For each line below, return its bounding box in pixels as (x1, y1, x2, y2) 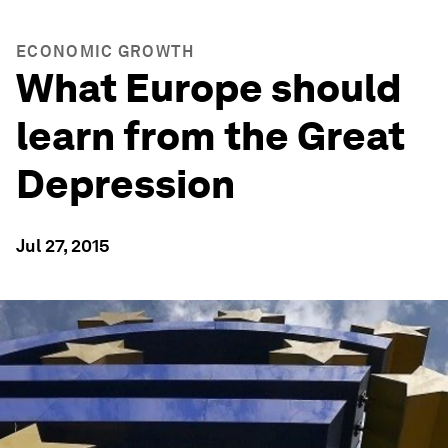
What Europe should (16, 64, 402, 112)
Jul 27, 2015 (16, 235, 110, 256)
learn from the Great (16, 112, 405, 160)
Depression (16, 160, 235, 208)
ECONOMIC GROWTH (16, 42, 195, 61)
